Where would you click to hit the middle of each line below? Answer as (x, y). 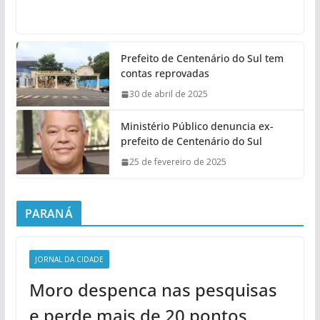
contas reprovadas (165, 74)
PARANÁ (49, 214)
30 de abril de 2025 (168, 94)
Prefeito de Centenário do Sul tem (202, 59)
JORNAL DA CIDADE (69, 260)
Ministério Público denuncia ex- (197, 126)
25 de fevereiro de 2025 (177, 162)
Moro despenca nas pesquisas (153, 290)
